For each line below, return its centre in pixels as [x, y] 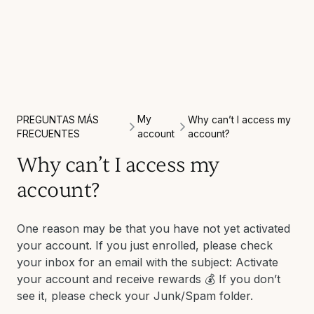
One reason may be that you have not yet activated [153, 228]
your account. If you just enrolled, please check [145, 245]
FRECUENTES [48, 134]
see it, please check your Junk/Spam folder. [135, 296]
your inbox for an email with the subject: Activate [148, 262]
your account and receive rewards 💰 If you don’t [149, 279]
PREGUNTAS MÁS [58, 120]
